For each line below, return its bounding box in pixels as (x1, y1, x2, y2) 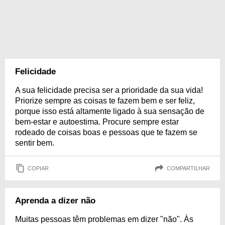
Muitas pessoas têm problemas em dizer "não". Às (15, 215, 193, 223)
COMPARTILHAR (167, 165, 210, 171)
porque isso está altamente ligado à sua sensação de (15, 107, 204, 116)
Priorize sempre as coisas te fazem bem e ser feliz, (15, 96, 195, 105)
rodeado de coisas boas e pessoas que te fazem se (15, 128, 197, 137)
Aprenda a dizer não (15, 196, 95, 205)
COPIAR (28, 165, 49, 171)
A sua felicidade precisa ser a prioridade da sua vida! (15, 86, 203, 94)
